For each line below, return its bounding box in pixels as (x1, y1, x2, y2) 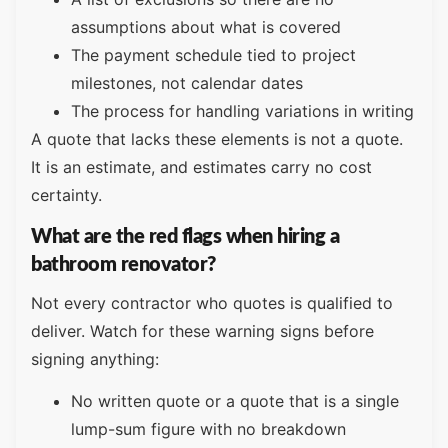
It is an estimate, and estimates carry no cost (31, 156, 372, 177)
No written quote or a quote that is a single (71, 391, 399, 412)
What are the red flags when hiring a (31, 226, 339, 247)
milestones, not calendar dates (71, 72, 303, 93)
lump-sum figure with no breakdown (71, 419, 346, 440)
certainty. (31, 184, 102, 205)
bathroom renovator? (31, 254, 216, 275)
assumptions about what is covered (71, 16, 341, 37)
